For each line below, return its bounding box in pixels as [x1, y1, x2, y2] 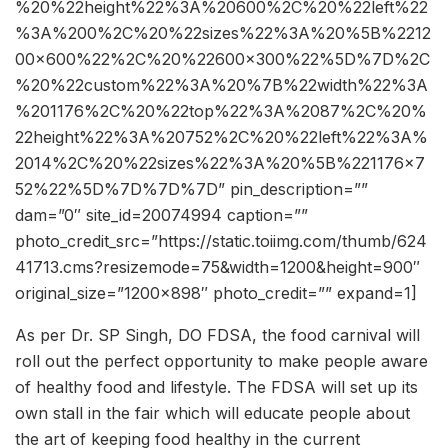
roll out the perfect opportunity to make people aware [15, 351, 428, 372]
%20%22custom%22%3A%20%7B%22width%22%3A [15, 75, 428, 96]
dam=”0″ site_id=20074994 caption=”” [15, 205, 308, 226]
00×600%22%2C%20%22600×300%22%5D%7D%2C [15, 49, 430, 70]
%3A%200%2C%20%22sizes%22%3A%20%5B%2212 [15, 23, 431, 44]
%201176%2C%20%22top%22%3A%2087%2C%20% [15, 101, 427, 122]
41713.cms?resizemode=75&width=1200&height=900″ [15, 257, 420, 278]
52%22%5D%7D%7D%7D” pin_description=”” [15, 179, 368, 200]
